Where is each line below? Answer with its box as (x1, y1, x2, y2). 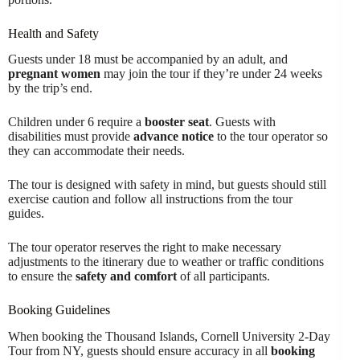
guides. (8, 207, 44, 221)
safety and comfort (76, 269, 177, 284)
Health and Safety (8, 26, 99, 40)
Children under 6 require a (8, 115, 145, 129)
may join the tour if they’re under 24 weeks (100, 67, 322, 81)
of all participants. (177, 269, 270, 284)
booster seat (145, 115, 209, 129)
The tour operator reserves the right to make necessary (8, 240, 281, 255)
